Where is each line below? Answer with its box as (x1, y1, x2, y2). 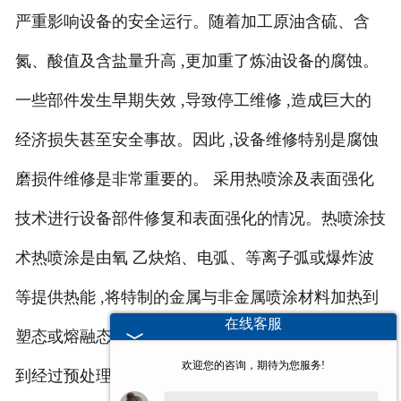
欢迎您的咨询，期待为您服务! (182, 359, 325, 371)
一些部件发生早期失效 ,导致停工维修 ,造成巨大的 (14, 91, 371, 110)
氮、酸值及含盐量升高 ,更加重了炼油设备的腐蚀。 (14, 52, 379, 71)
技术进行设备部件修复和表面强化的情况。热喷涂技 (14, 209, 386, 228)
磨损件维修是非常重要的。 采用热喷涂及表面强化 (14, 170, 374, 189)
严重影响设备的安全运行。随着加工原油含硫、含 (14, 13, 370, 31)
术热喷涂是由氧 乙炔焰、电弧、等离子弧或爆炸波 (14, 249, 374, 268)
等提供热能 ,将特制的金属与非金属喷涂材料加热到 (14, 288, 379, 307)
